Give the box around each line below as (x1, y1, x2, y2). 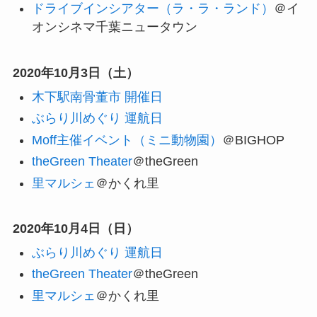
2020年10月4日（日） (12, 221, 139, 236)
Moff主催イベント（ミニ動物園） (31, 132, 222, 147)
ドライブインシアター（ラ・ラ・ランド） (31, 1, 274, 16)
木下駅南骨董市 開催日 (31, 89, 163, 104)
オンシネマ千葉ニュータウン (31, 20, 197, 35)
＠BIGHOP (221, 132, 284, 147)
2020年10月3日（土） (12, 66, 139, 81)
